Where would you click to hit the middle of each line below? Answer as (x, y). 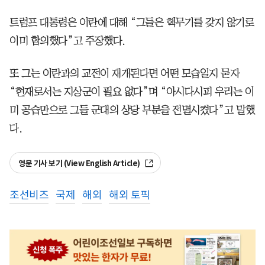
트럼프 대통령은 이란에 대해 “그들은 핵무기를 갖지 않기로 (132, 22)
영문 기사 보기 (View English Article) (80, 163)
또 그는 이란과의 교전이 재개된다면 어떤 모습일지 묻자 (124, 73)
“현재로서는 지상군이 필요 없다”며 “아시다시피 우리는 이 (132, 91)
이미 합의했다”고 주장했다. (67, 41)
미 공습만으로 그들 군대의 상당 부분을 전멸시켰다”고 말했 (132, 110)
